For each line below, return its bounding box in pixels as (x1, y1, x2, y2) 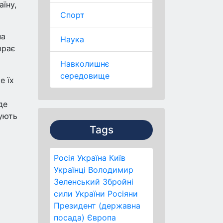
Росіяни (108, 189, 138, 199)
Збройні (103, 177, 133, 187)
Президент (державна (54, 201, 140, 211)
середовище (60, 71, 110, 81)
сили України (54, 189, 105, 199)
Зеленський (54, 177, 100, 187)
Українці (54, 165, 86, 175)
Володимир (88, 165, 133, 175)
